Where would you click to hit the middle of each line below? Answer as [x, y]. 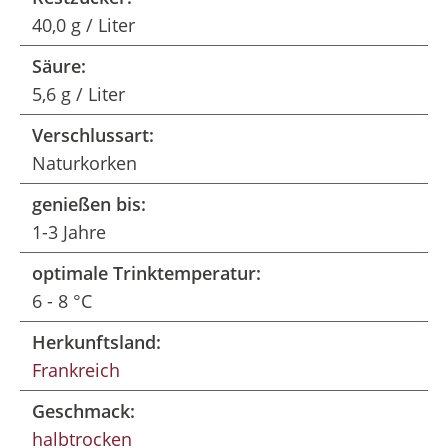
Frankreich [76, 370]
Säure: [59, 66]
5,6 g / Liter [78, 94]
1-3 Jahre [69, 232]
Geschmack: [83, 411]
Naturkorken [84, 163]
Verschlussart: [93, 135]
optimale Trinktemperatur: [146, 273]
